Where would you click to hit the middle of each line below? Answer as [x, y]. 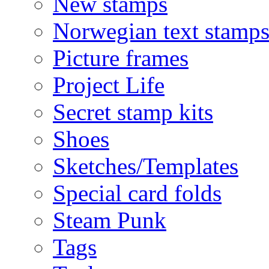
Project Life [109, 85]
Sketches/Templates [146, 166]
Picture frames [121, 58]
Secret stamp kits [133, 112]
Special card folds [137, 193]
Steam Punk [110, 220]
